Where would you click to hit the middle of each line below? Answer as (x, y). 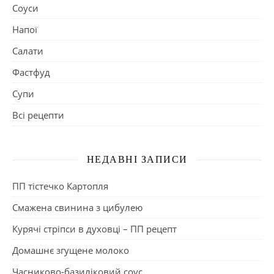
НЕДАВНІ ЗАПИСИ (137, 160)
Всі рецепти (38, 115)
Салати (28, 51)
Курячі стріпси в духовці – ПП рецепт (94, 229)
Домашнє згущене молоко (71, 250)
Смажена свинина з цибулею (77, 208)
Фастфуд (31, 72)
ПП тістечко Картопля (60, 186)
